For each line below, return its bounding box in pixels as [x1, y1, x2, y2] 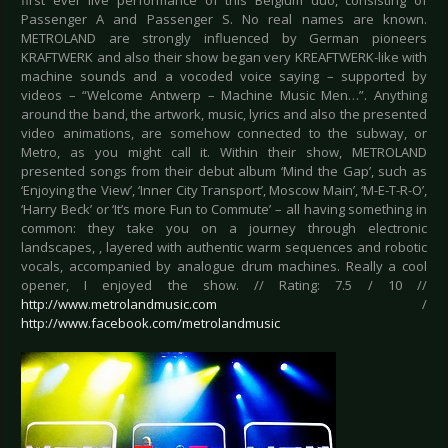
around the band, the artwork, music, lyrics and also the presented [21, 105, 427, 124]
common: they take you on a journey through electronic [21, 219, 427, 238]
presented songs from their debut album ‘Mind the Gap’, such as [21, 162, 427, 181]
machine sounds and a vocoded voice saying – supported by [21, 67, 427, 86]
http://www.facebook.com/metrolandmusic [21, 314, 280, 333]
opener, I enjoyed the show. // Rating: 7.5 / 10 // [21, 276, 427, 295]
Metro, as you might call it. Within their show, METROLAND [21, 143, 427, 162]
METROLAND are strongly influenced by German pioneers [21, 29, 427, 48]
